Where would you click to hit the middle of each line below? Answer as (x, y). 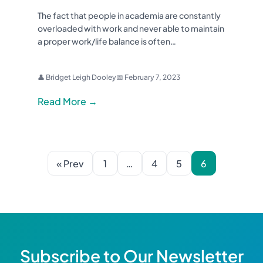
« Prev (70, 163)
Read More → (68, 102)
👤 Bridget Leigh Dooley (77, 77)
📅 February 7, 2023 (148, 77)
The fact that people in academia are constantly (129, 16)
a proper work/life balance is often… (107, 41)
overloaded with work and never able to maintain (131, 28)
